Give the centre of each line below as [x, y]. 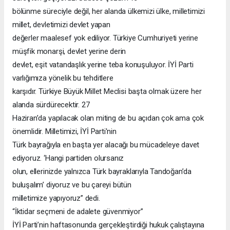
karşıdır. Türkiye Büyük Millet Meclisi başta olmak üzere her [107, 91]
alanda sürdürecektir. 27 [51, 104]
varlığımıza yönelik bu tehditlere [63, 78]
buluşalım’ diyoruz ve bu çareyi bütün [72, 185]
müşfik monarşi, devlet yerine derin [69, 51]
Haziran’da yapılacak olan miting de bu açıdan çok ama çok [108, 118]
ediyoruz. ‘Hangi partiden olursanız [68, 158]
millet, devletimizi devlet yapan [61, 24]
